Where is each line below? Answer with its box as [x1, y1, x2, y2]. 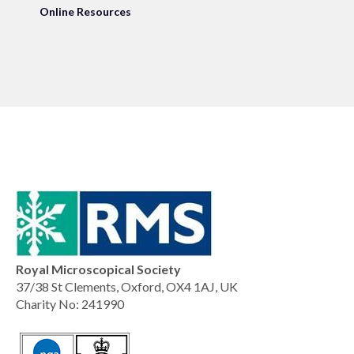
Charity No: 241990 [16, 296, 124, 311]
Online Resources [40, 5, 131, 18]
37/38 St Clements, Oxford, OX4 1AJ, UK [16, 279, 238, 294]
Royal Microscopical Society [16, 262, 181, 277]
